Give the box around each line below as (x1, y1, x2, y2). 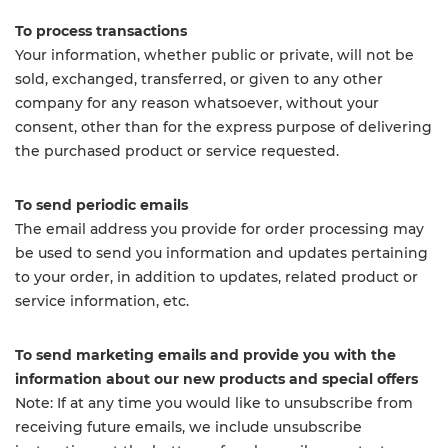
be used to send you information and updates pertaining (15, 244, 428, 262)
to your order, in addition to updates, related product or (15, 268, 418, 286)
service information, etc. (15, 292, 189, 310)
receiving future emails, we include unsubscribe (15, 418, 362, 436)
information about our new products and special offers (15, 370, 418, 388)
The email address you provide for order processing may (15, 220, 424, 238)
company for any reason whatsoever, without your (15, 94, 379, 112)
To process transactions (15, 22, 187, 40)
